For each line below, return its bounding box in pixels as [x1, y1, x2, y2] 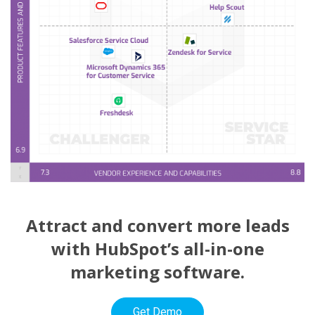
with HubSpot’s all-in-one [51, 237, 264, 261]
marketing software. [70, 260, 245, 284]
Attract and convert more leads [25, 214, 290, 238]
